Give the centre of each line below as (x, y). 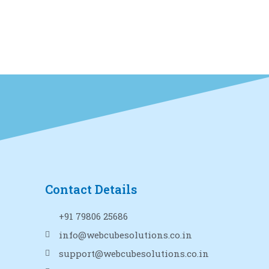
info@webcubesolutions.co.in (125, 234)
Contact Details (91, 189)
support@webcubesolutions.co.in (134, 253)
